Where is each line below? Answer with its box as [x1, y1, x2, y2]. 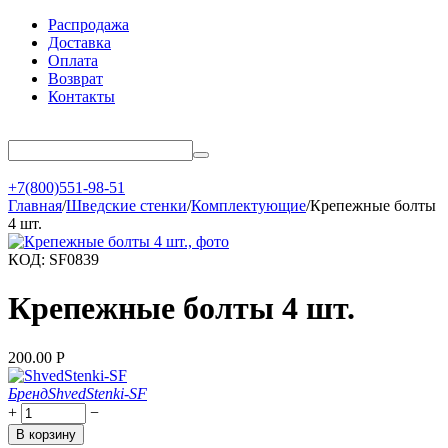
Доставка [48, 34, 111, 51]
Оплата [48, 52, 98, 69]
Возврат [48, 70, 103, 87]
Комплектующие [191, 197, 306, 214]
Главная [8, 197, 62, 214]
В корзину [16, 426, 76, 442]
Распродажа [48, 16, 129, 33]
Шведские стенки [66, 197, 187, 214]
